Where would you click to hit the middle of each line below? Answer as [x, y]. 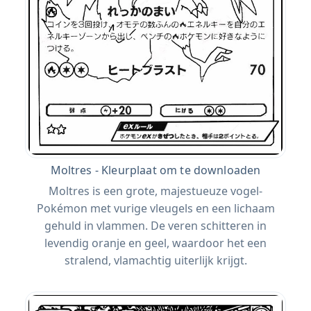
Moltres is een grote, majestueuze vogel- [155, 191]
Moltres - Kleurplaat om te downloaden [155, 170]
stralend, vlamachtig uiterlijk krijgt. [155, 260]
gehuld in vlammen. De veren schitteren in [155, 225]
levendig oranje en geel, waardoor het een [155, 243]
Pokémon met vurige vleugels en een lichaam [155, 208]
